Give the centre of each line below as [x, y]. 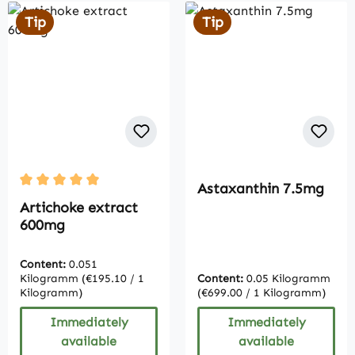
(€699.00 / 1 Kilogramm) [261, 293]
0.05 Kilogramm [288, 279]
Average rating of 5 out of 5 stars [121, 200]
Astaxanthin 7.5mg [261, 189]
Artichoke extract [79, 208]
